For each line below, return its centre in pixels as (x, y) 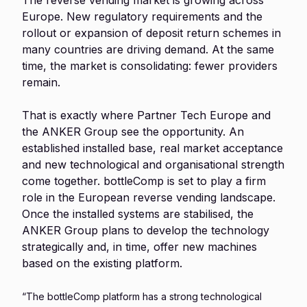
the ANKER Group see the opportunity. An (133, 132)
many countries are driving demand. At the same (148, 49)
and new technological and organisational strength (153, 164)
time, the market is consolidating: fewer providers (150, 66)
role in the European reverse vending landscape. (149, 197)
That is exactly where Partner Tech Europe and (146, 115)
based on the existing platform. (102, 263)
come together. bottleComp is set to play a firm (144, 181)
